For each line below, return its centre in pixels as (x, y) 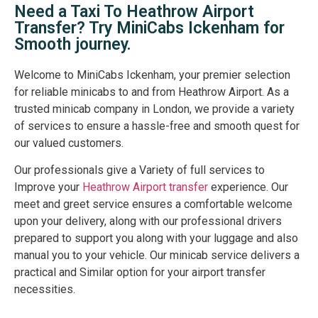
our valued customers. (69, 143)
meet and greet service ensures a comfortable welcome (153, 204)
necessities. (45, 289)
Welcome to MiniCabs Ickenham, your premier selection (152, 75)
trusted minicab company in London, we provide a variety (154, 109)
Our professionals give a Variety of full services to (139, 170)
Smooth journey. (73, 44)
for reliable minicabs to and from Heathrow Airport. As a (152, 92)
